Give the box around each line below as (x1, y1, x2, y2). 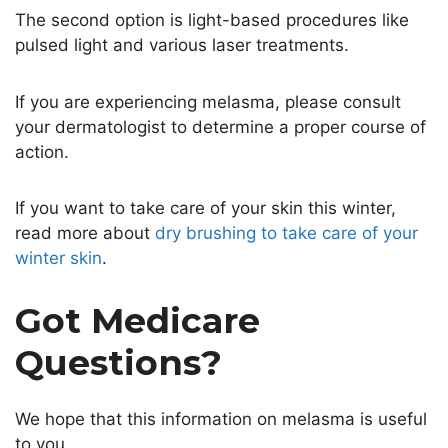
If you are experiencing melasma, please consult (15, 91, 401, 112)
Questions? (15, 340, 222, 384)
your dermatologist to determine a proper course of (15, 116, 426, 137)
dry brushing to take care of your (155, 223, 418, 244)
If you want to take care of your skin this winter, (15, 198, 396, 219)
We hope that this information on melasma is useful (15, 408, 427, 429)
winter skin (15, 248, 102, 269)
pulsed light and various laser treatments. (15, 35, 349, 56)
